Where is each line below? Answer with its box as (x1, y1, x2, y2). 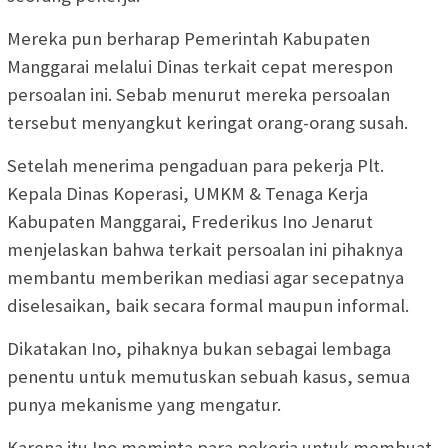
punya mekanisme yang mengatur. (7, 393, 281, 417)
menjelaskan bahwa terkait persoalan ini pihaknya (7, 238, 403, 262)
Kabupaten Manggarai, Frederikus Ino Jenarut (7, 210, 373, 234)
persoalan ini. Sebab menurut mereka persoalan (7, 83, 390, 107)
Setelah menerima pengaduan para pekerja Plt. (7, 154, 384, 178)
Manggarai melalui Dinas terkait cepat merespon (7, 55, 393, 79)
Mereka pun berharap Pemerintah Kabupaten (7, 27, 370, 51)
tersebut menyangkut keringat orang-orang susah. (7, 111, 408, 135)
